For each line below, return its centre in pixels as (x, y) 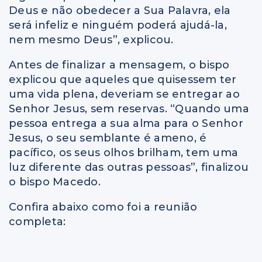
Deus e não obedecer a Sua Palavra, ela (120, 10)
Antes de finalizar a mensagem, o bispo (119, 65)
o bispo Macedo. (55, 182)
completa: (37, 221)
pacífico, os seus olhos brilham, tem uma (123, 152)
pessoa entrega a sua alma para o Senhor (126, 123)
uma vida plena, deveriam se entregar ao (124, 94)
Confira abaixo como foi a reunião (103, 207)
